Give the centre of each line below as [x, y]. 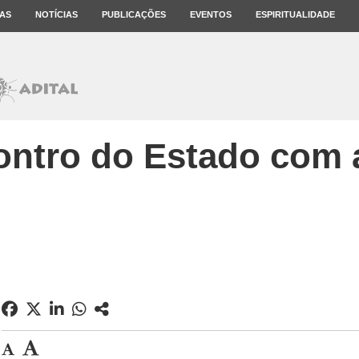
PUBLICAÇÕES [134, 14]
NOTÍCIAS [56, 14]
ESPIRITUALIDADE [295, 14]
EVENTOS [211, 14]
